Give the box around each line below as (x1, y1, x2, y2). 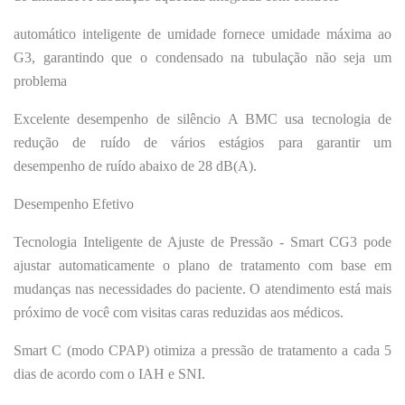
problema (14, 72, 67, 89)
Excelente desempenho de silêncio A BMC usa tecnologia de (14, 110, 391, 127)
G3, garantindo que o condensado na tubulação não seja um (14, 49, 391, 65)
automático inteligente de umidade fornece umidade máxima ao (14, 25, 391, 42)
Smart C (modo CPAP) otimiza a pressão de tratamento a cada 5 (14, 342, 391, 358)
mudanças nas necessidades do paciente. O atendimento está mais (14, 280, 391, 297)
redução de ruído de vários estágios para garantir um (14, 134, 391, 150)
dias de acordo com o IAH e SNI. (14, 365, 205, 381)
